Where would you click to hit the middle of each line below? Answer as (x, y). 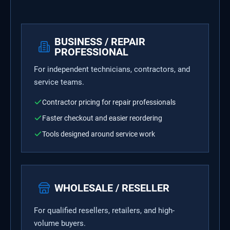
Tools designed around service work (99, 134)
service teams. (59, 82)
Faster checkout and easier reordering (102, 118)
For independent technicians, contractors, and (112, 69)
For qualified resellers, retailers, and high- (104, 210)
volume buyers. (60, 223)
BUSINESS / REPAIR (100, 42)
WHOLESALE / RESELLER (112, 188)
